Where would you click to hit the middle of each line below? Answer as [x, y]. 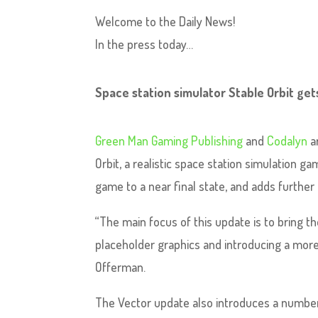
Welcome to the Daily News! [165, 21]
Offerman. [121, 267]
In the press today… [144, 44]
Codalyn [287, 141]
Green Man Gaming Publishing [169, 141]
